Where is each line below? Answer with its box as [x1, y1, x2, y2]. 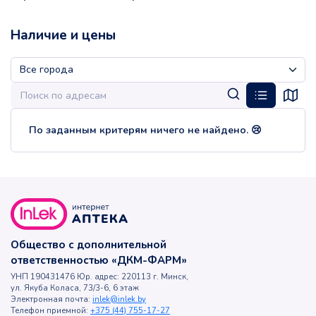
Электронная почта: [11, 294, 92, 305]
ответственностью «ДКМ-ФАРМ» [11, 253, 187, 268]
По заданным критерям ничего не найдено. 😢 [29, 123, 262, 138]
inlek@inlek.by [92, 294, 146, 305]
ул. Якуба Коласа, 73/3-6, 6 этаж [11, 283, 139, 294]
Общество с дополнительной [11, 238, 166, 253]
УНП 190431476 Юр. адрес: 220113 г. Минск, [11, 272, 188, 283]
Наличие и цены [11, 26, 116, 45]
